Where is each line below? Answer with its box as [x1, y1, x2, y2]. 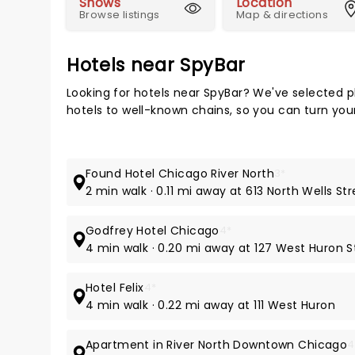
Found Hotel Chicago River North [86, 166, 275, 181]
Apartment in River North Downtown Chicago [86, 337, 348, 353]
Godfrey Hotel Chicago [86, 223, 219, 239]
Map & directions [236, 7, 329, 22]
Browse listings [79, 7, 160, 22]
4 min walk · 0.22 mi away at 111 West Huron [86, 297, 336, 313]
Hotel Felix [86, 280, 144, 296]
